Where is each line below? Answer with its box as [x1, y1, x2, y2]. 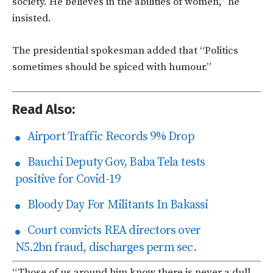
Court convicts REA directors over [22, 222, 201, 238]
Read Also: [12, 101, 75, 118]
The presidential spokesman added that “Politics [12, 43, 238, 57]
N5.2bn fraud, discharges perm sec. [15, 239, 196, 255]
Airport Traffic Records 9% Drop [22, 129, 194, 144]
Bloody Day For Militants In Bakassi [22, 197, 208, 213]
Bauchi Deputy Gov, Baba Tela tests [22, 154, 205, 170]
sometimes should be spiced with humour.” [12, 60, 211, 74]
